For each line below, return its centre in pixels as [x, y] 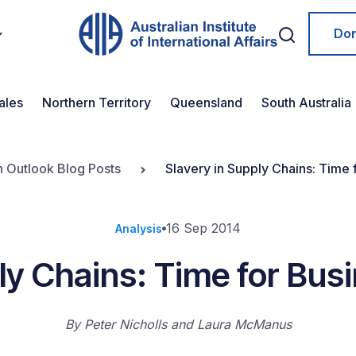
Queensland [206, 103]
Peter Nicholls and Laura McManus [188, 324]
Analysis [139, 228]
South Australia [306, 103]
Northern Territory [97, 103]
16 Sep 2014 [203, 228]
